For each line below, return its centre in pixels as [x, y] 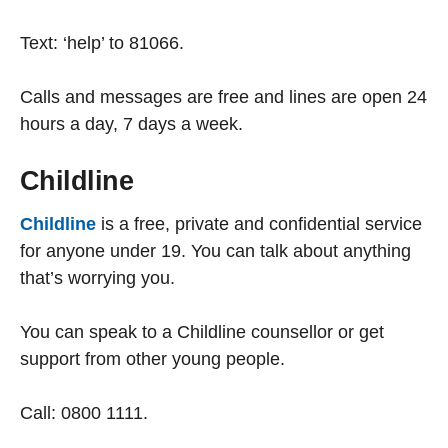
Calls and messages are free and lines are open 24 [223, 97]
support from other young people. [152, 358]
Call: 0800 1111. [86, 412]
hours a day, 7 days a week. [131, 124]
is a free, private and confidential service [259, 223]
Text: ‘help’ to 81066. [102, 43]
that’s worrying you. [97, 277]
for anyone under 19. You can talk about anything [215, 250]
